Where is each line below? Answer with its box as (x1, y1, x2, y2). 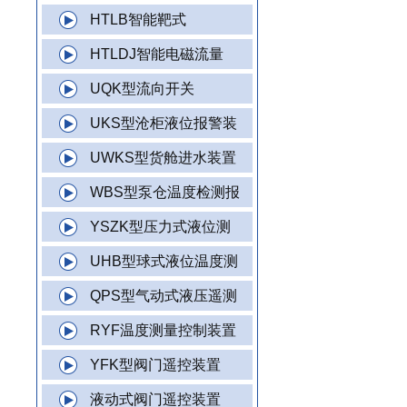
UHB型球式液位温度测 (90, 253, 238, 269)
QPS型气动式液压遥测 (90, 288, 237, 303)
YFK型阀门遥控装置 (90, 357, 221, 372)
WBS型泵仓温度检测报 (90, 184, 240, 200)
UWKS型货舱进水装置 (90, 150, 236, 165)
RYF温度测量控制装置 (90, 323, 236, 338)
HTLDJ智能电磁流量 (90, 46, 223, 62)
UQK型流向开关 (90, 81, 194, 96)
